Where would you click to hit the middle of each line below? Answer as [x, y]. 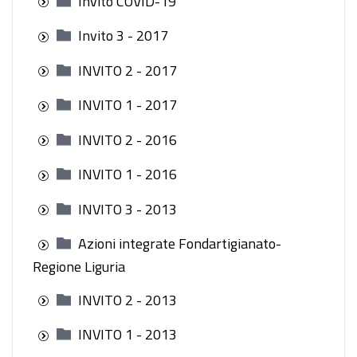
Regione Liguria [79, 266]
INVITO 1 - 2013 [127, 334]
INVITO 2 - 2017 [127, 70]
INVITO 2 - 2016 [127, 139]
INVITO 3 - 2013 [127, 209]
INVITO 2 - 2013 [127, 300]
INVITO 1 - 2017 [127, 105]
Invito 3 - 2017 [123, 35]
